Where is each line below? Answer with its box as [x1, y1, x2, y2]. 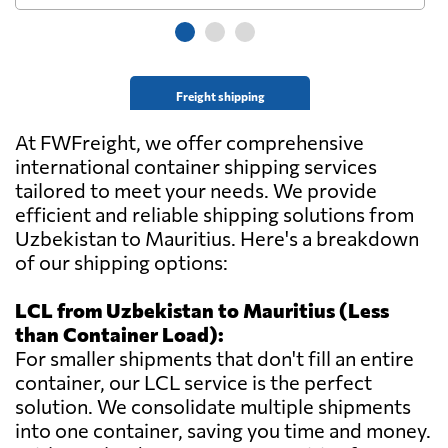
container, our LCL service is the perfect [15, 370, 372, 395]
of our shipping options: [15, 250, 228, 275]
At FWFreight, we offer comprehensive [15, 130, 364, 155]
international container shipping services [15, 154, 377, 179]
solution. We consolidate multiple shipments [15, 394, 411, 419]
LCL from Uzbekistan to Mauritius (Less [15, 298, 389, 323]
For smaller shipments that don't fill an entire [15, 346, 414, 371]
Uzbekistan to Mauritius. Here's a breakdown [15, 226, 419, 251]
